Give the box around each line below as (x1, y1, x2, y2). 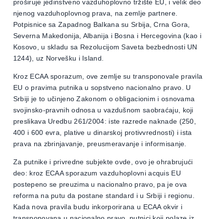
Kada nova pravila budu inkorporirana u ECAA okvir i (13, 203, 183, 211)
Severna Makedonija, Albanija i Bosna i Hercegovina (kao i (13, 31, 201, 40)
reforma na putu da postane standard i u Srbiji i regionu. (13, 192, 195, 200)
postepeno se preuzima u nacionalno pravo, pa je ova (13, 180, 187, 189)
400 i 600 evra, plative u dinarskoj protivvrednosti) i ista (13, 129, 192, 137)
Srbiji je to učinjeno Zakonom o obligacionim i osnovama (13, 95, 195, 103)
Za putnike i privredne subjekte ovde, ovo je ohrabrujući (13, 158, 193, 166)
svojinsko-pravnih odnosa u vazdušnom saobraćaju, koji (13, 106, 194, 114)
